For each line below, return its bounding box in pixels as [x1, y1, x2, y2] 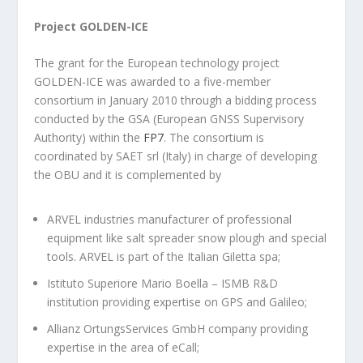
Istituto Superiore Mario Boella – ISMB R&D [47, 275, 279, 291]
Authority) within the [34, 129, 144, 145]
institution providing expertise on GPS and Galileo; [47, 293, 308, 310]
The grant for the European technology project [34, 54, 280, 70]
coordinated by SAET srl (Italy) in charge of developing [34, 147, 318, 164]
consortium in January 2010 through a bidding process [34, 92, 318, 108]
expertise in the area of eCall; [47, 339, 200, 355]
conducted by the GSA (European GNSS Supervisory [34, 110, 305, 126]
